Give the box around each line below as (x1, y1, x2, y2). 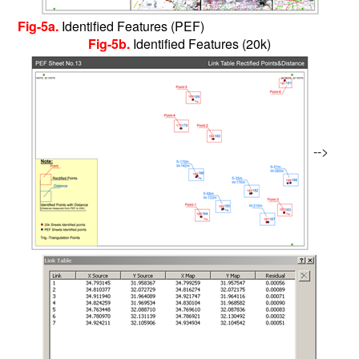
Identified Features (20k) (133, 34, 274, 53)
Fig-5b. (88, 34, 133, 53)
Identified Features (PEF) (61, 17, 342, 35)
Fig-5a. (17, 17, 62, 35)
